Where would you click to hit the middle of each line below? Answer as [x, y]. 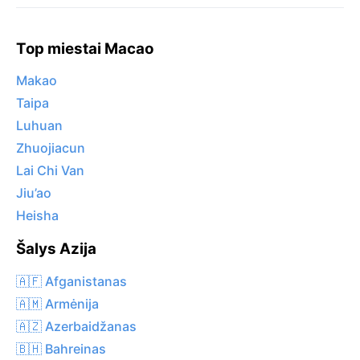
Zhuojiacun [51, 148]
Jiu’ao [34, 193]
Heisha [37, 216]
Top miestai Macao [85, 48]
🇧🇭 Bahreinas [61, 348]
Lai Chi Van [50, 171]
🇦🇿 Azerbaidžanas [76, 326]
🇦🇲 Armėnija [57, 303]
